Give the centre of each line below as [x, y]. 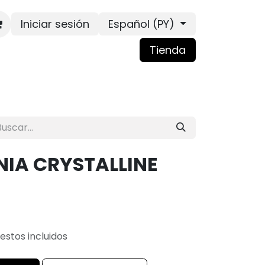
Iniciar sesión [55, 24]
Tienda [168, 50]
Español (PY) [141, 24]
